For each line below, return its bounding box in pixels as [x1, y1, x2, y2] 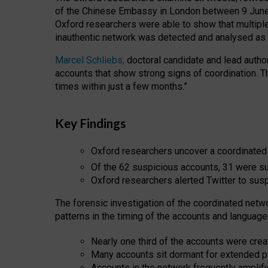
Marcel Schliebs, [55, 54, 124, 66]
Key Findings [55, 115, 126, 130]
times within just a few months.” [55, 81, 187, 93]
